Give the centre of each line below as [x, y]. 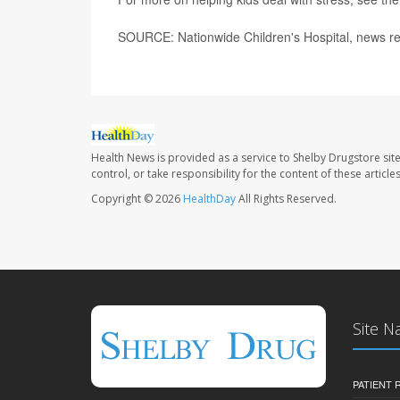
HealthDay [209, 198]
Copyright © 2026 [137, 198]
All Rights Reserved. [286, 198]
